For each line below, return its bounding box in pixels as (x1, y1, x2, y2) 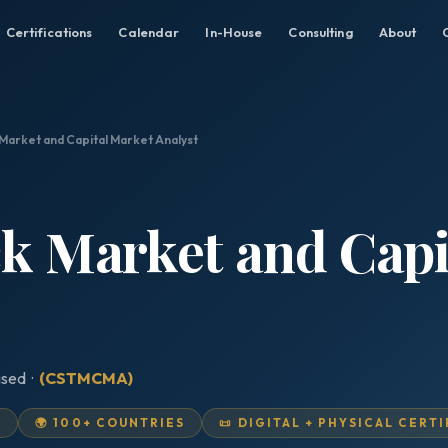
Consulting (288, 24, 353, 40)
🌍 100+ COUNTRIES (35, 415, 186, 430)
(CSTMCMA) (39, 368, 133, 388)
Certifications (5, 24, 93, 40)
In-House (205, 24, 263, 40)
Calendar (118, 24, 180, 40)
